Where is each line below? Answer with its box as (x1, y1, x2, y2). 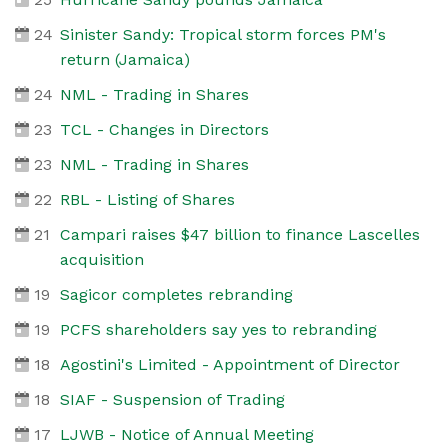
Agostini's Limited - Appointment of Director (59, 354, 400, 374)
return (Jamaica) (59, 49, 190, 69)
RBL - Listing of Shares (59, 189, 235, 209)
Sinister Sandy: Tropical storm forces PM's (59, 24, 386, 44)
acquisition (59, 249, 144, 269)
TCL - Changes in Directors (59, 119, 269, 139)
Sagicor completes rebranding (59, 284, 293, 304)
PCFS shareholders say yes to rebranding (59, 319, 377, 339)
